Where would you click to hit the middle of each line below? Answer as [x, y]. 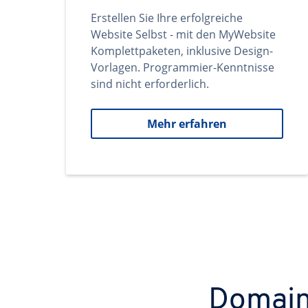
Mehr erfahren [187, 124]
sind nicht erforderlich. [150, 84]
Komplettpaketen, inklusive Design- [182, 51]
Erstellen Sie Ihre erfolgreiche [167, 18]
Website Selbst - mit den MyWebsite [183, 34]
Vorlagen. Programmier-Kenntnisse [183, 67]
